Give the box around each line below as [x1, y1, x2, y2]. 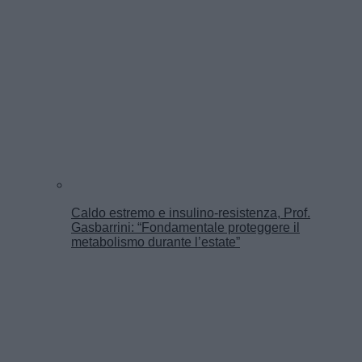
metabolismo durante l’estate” [71, 234, 240, 249]
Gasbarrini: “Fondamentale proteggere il [71, 220, 300, 234]
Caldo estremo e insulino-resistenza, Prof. [71, 205, 310, 220]
